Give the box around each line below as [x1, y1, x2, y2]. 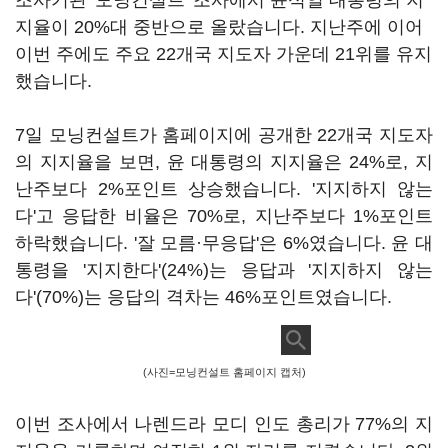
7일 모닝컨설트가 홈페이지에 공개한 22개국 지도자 [15, 125, 433, 145]
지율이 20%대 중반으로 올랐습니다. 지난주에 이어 [15, 17, 423, 37]
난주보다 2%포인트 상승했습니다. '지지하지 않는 [15, 179, 433, 199]
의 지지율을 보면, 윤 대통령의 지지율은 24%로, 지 [15, 152, 433, 172]
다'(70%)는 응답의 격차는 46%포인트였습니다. [15, 287, 392, 307]
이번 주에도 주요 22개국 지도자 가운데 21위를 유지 [15, 44, 432, 64]
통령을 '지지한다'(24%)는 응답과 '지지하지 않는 [15, 260, 433, 280]
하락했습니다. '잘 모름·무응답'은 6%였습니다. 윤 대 [15, 233, 433, 253]
